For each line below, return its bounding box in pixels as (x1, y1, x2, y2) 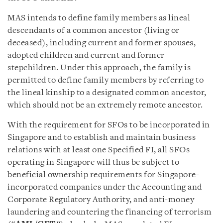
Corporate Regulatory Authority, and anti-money (7, 196, 194, 204)
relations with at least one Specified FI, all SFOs (7, 146, 190, 154)
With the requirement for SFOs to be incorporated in (7, 121, 210, 129)
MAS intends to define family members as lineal (7, 14, 190, 22)
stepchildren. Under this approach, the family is (7, 64, 191, 72)
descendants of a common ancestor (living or (7, 26, 180, 35)
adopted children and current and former (7, 51, 165, 60)
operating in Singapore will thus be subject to (7, 158, 179, 167)
